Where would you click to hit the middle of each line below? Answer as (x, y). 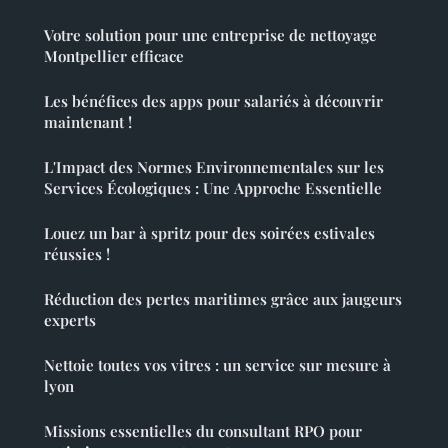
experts (70, 320)
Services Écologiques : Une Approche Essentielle (213, 188)
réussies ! (77, 254)
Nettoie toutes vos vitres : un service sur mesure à (217, 365)
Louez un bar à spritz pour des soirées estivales (209, 233)
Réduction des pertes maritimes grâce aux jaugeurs (223, 299)
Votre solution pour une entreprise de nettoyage (210, 35)
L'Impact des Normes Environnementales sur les (214, 167)
